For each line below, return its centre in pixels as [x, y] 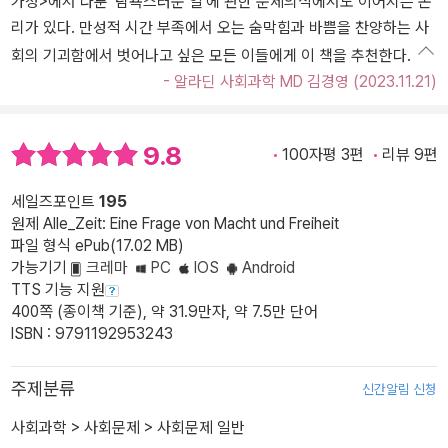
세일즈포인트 [55, 201]
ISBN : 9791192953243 [92, 333]
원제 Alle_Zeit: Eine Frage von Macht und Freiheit [175, 223]
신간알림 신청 [399, 388]
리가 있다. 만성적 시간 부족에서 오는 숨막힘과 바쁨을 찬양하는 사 [220, 28]
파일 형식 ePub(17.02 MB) [97, 245]
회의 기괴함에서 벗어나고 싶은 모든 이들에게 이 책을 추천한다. [211, 56]
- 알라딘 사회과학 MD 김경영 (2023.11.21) [300, 82]
